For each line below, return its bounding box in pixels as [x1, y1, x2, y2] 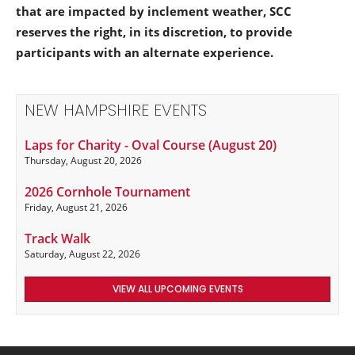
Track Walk [25, 230, 90, 248]
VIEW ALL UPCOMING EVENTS [112, 285, 243, 296]
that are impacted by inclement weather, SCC [16, 3, 292, 20]
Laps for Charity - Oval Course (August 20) [25, 136, 277, 155]
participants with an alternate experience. [16, 44, 273, 61]
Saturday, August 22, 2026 [25, 247, 140, 261]
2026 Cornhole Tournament [25, 183, 190, 201]
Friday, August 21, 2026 [25, 200, 128, 215]
